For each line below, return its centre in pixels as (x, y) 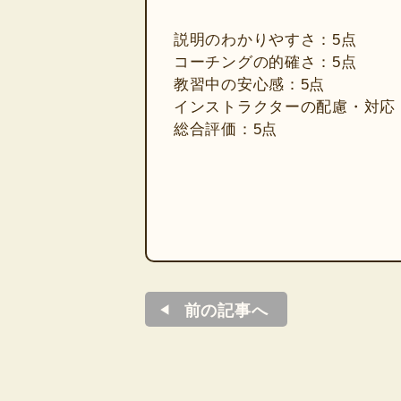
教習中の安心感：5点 (250, 84)
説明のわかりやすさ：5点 (265, 39)
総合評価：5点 (226, 129)
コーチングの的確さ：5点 (265, 62)
